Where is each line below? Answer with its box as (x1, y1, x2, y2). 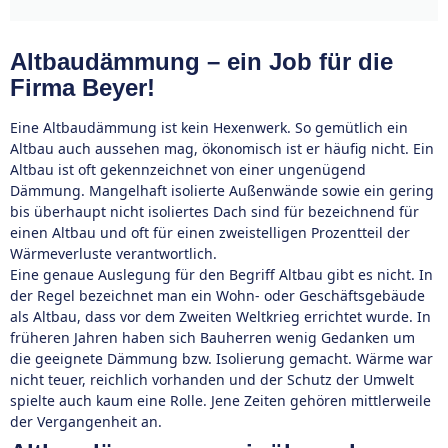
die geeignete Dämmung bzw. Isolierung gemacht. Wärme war (10, 349, 433, 368)
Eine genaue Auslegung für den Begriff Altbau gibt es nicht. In (10, 265, 433, 284)
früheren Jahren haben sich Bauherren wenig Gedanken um (10, 328, 415, 347)
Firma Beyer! (10, 74, 155, 101)
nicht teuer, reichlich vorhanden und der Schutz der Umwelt (10, 370, 414, 389)
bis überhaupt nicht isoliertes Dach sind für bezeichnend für (10, 202, 419, 221)
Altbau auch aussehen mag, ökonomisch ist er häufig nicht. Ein (10, 139, 434, 158)
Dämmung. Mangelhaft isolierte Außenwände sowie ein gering (10, 181, 434, 200)
